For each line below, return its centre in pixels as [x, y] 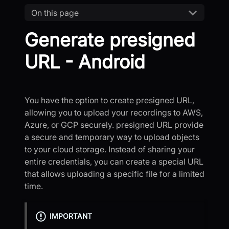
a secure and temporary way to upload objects [112, 137]
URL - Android [85, 62]
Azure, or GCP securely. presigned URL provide [114, 125]
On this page [55, 13]
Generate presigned [110, 40]
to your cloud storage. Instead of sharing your [110, 150]
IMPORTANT [71, 216]
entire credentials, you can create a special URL [114, 162]
